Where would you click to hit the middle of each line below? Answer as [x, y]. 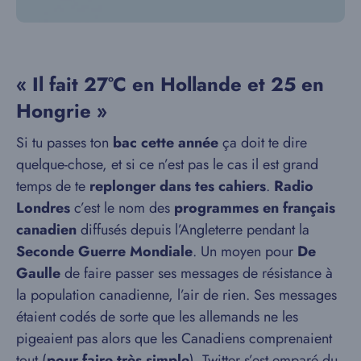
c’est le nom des [122, 208]
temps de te [53, 187]
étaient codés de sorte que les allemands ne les [157, 317]
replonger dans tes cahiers [178, 187]
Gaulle [38, 274]
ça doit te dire [263, 143]
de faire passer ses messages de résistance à [197, 274]
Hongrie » [62, 111]
